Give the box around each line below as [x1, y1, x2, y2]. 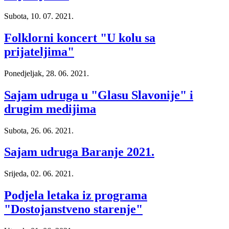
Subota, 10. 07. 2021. [4, 11, 74, 20]
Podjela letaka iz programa [4, 189, 147, 202]
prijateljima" [4, 44, 74, 58]
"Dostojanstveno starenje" [4, 202, 143, 216]
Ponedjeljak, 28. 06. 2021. [4, 68, 89, 78]
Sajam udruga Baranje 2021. [4, 145, 154, 159]
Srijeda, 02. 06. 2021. [4, 169, 74, 178]
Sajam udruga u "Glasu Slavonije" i [4, 88, 193, 102]
